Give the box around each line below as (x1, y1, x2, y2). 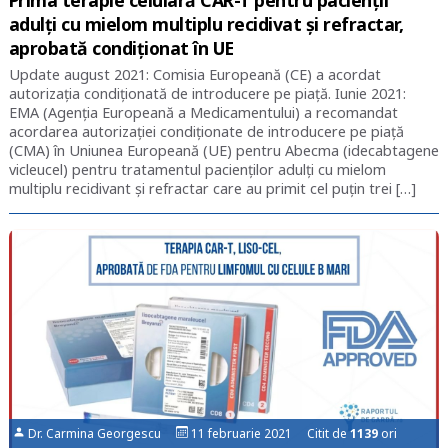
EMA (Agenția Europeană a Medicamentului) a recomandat (8, 103, 398, 123)
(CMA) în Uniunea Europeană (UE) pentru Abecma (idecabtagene (8, 141, 439, 161)
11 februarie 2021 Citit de (188, 424, 351, 442)
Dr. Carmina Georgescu (25, 424, 177, 442)
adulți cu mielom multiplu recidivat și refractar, (8, 12, 404, 37)
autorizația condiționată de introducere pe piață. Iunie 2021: (8, 84, 406, 104)
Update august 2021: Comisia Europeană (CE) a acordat (8, 65, 381, 85)
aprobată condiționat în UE (8, 36, 234, 61)
